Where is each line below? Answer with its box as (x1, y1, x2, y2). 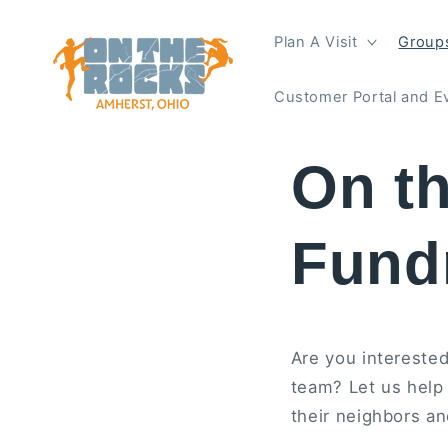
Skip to (30, 4, 90, 24)
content (30, 22, 95, 42)
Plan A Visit (273, 32, 358, 51)
